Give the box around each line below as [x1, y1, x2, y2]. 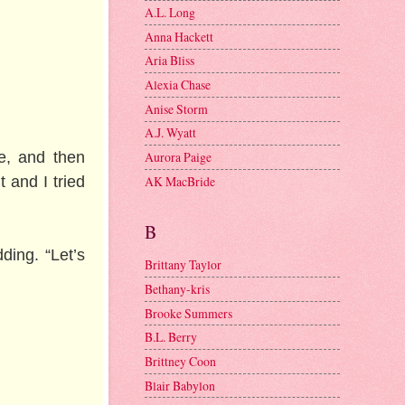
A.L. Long [145, 4, 195, 22]
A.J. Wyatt [145, 124, 196, 142]
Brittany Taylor [145, 256, 221, 274]
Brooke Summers [145, 304, 232, 322]
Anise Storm [145, 99, 208, 118]
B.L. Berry [145, 328, 197, 346]
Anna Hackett [145, 27, 213, 45]
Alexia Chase [145, 76, 211, 94]
